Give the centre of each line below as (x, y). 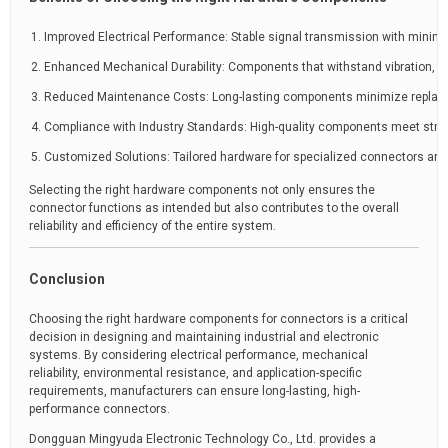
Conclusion (67, 279)
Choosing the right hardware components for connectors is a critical (218, 319)
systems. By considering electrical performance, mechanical (198, 355)
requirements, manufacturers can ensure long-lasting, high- (194, 391)
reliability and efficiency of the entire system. (152, 226)
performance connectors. (99, 409)
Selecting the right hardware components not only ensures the (202, 190)
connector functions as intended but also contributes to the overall (214, 208)
